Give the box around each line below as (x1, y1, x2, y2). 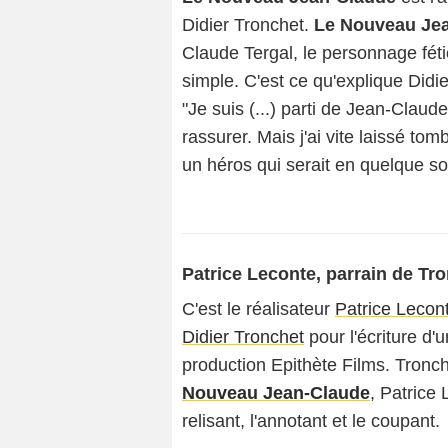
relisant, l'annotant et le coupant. (182, 411, 440, 431)
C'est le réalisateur (182, 299, 335, 319)
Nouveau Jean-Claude (182, 383, 370, 403)
